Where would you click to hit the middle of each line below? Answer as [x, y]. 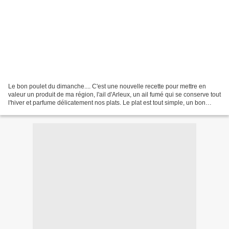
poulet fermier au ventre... [43, 111]
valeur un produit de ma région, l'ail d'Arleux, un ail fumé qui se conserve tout [114, 94]
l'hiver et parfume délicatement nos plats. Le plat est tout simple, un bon [107, 102]
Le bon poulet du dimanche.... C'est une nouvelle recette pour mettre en [107, 86]
